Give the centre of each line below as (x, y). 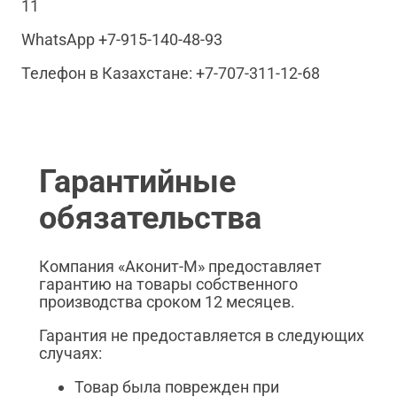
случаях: (70, 354)
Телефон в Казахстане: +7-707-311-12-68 (171, 74)
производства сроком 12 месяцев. (167, 302)
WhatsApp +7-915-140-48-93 (122, 40)
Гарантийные (137, 182)
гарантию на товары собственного (168, 284)
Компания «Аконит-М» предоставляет (180, 267)
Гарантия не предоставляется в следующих (202, 336)
